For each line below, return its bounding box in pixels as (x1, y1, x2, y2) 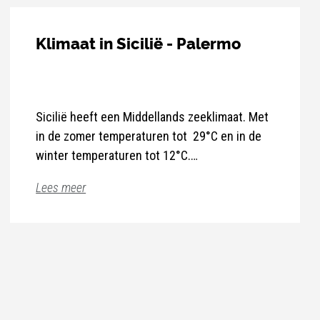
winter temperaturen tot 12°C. (36, 148, 191, 164)
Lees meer (36, 180, 86, 196)
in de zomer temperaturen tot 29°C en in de (36, 129, 262, 144)
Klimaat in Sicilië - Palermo (36, 35, 241, 54)
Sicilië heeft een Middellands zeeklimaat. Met (36, 109, 269, 125)
